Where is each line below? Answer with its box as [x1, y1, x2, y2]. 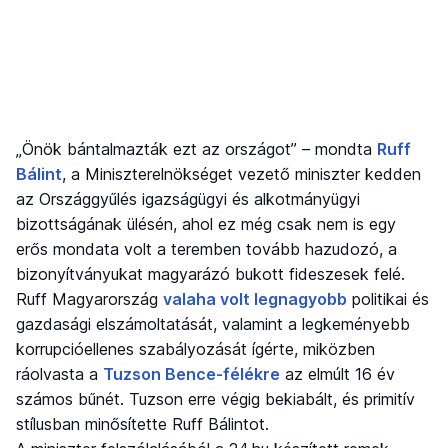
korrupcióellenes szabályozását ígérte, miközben [16, 338, 375, 359]
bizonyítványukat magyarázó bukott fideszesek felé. [16, 263, 405, 284]
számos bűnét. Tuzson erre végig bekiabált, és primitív [16, 388, 415, 409]
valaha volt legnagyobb [163, 288, 347, 309]
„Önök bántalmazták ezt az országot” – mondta [16, 138, 377, 159]
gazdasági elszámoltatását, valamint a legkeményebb [16, 313, 410, 334]
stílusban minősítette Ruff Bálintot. [16, 413, 269, 434]
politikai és [347, 288, 429, 309]
